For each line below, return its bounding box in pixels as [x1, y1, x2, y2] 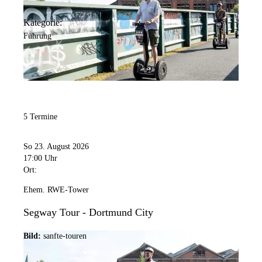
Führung [23, 31, 51, 40]
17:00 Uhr [23, 154, 57, 163]
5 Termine [23, 112, 57, 121]
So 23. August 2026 [23, 142, 89, 151]
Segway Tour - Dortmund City [23, 206, 153, 219]
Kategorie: [23, 17, 62, 27]
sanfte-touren [43, 232, 87, 241]
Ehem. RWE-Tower [23, 185, 89, 195]
